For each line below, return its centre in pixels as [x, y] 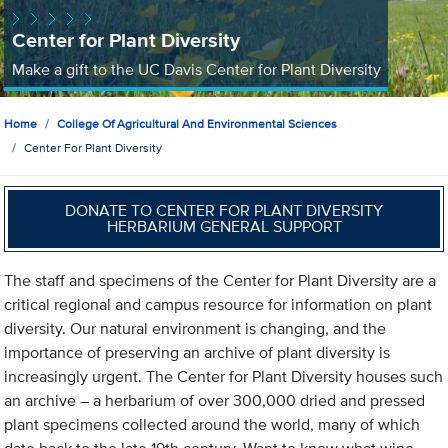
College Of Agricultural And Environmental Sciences [197, 124]
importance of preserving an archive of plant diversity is [197, 353]
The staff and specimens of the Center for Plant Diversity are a [220, 281]
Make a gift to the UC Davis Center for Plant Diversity [196, 69]
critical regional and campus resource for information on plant [218, 305]
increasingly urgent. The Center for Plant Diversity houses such [224, 377]
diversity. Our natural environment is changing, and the [195, 329]
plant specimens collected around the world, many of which [212, 425]
